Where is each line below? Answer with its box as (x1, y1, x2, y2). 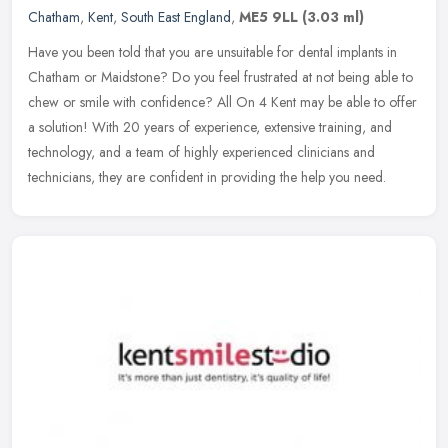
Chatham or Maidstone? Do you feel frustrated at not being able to (28, 67, 413, 88)
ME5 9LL (239, 7, 298, 28)
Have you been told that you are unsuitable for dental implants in (28, 42, 397, 63)
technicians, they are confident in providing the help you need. (28, 167, 386, 188)
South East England (121, 7, 231, 28)
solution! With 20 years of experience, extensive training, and (39, 117, 392, 138)
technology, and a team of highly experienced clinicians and (28, 142, 375, 163)
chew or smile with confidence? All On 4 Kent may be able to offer (28, 92, 417, 113)
